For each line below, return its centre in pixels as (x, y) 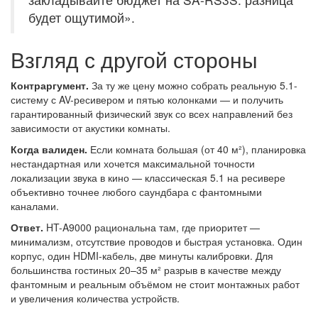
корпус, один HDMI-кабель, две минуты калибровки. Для (142, 256)
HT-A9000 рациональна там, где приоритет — (152, 227)
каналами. (35, 206)
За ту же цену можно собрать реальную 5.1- (193, 86)
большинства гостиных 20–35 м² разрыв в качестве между (146, 270)
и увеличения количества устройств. (95, 298)
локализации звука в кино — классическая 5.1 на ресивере (148, 178)
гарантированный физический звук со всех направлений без (152, 114)
